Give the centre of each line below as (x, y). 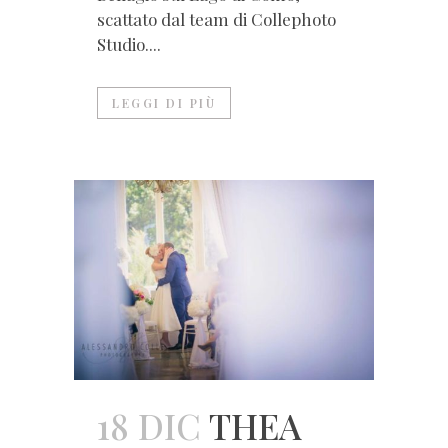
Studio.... (129, 43)
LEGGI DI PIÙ (164, 102)
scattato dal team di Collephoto (216, 18)
